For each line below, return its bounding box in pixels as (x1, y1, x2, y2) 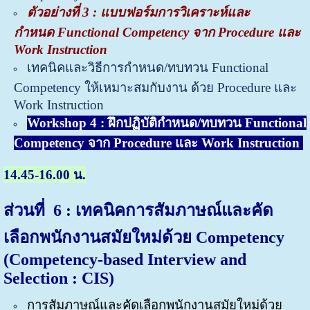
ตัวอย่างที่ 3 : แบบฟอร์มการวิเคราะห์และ (26, 4, 250, 19)
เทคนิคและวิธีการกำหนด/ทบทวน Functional (26, 60, 268, 75)
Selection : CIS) (3, 269, 114, 288)
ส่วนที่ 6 (3, 201, 62, 220)
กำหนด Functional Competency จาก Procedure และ (13, 24, 300, 39)
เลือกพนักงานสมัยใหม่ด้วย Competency (3, 228, 284, 247)
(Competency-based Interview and (3, 250, 246, 269)
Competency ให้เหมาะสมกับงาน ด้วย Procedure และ (13, 80, 297, 95)
